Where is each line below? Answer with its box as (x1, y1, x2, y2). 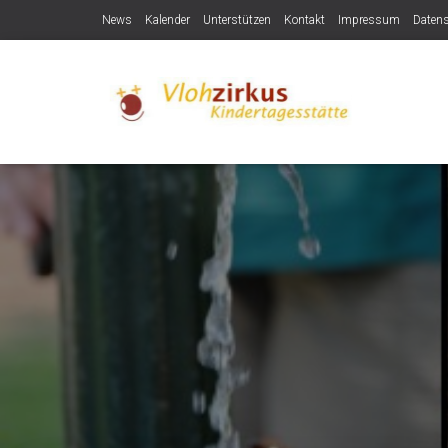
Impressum (338, 13, 400, 27)
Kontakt (284, 13, 325, 27)
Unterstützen (203, 13, 271, 27)
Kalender (145, 13, 190, 27)
